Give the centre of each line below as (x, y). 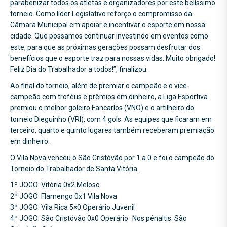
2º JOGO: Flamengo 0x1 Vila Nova (64, 196)
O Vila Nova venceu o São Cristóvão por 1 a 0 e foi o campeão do (112, 157)
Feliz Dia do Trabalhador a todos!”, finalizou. (79, 69)
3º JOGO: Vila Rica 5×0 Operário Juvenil (72, 207)
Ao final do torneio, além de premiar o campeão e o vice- (100, 85)
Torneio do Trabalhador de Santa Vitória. (74, 168)
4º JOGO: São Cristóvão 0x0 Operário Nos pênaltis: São (99, 218)
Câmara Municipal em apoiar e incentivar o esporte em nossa (108, 25)
